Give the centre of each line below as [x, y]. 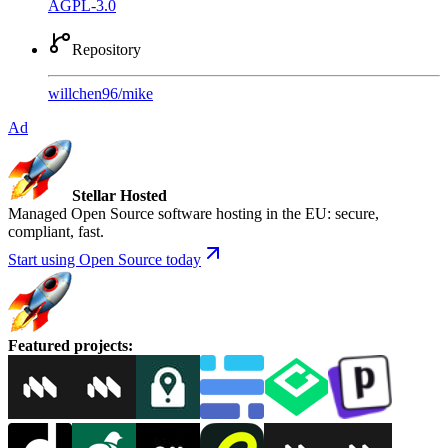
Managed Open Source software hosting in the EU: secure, [193, 214]
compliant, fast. [56, 232]
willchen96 [83, 94]
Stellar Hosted [119, 196]
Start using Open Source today [104, 260]
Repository [106, 50]
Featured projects [68, 346]
